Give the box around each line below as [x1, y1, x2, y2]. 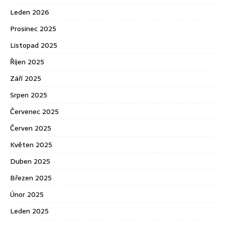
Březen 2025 [10, 172, 52, 184]
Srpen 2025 [10, 89, 47, 101]
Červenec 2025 [10, 106, 59, 118]
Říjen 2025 [10, 56, 44, 68]
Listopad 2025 [10, 40, 57, 51]
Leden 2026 [10, 7, 49, 18]
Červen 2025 [10, 123, 51, 134]
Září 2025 [10, 73, 41, 84]
